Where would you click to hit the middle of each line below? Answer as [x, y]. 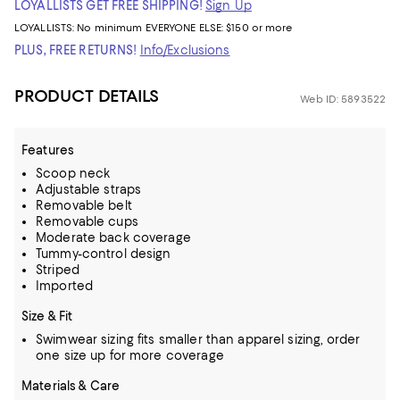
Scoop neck [73, 173]
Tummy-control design [104, 254]
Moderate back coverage [113, 237]
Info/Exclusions [185, 50]
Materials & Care [71, 386]
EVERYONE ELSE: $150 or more [219, 28]
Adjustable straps [89, 189]
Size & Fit [47, 316]
